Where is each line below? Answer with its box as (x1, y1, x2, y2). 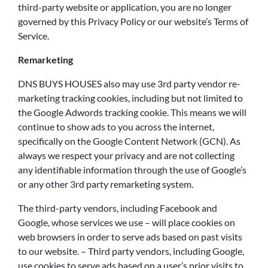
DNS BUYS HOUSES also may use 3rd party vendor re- (18, 78, 240, 89)
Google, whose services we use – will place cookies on (18, 217, 235, 228)
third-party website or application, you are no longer (18, 1, 232, 13)
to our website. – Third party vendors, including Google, (18, 245, 244, 257)
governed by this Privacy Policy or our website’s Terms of (18, 16, 248, 27)
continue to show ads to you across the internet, (18, 121, 214, 132)
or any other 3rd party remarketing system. (18, 178, 193, 190)
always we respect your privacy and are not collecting (18, 150, 234, 161)
